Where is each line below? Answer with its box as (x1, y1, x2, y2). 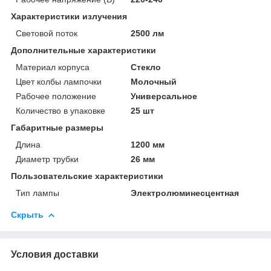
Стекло (131, 62, 162, 72)
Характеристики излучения (11, 11, 127, 21)
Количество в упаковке (16, 105, 105, 116)
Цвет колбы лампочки (16, 76, 102, 87)
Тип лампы (16, 188, 59, 198)
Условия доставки (11, 249, 99, 260)
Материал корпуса (16, 62, 90, 72)
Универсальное (131, 91, 198, 101)
